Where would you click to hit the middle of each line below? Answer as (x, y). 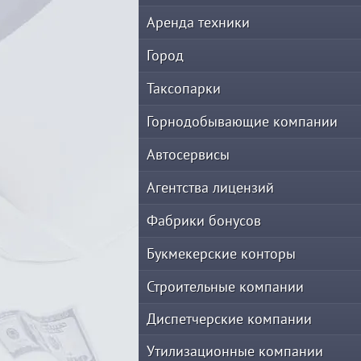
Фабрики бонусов (204, 220)
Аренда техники (198, 22)
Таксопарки (184, 88)
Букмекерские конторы (221, 253)
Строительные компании (225, 286)
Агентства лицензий (210, 187)
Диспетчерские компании (229, 319)
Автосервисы (188, 154)
